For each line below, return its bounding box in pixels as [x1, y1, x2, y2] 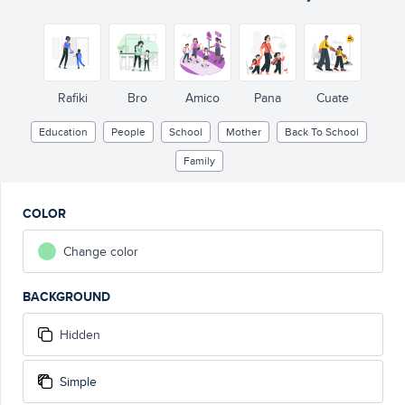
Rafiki [57, 89, 88, 107]
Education [39, 124, 88, 139]
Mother [226, 124, 261, 139]
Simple [60, 372, 97, 391]
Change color [63, 242, 138, 260]
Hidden [60, 325, 100, 344]
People [111, 124, 146, 139]
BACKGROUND [23, 287, 110, 306]
